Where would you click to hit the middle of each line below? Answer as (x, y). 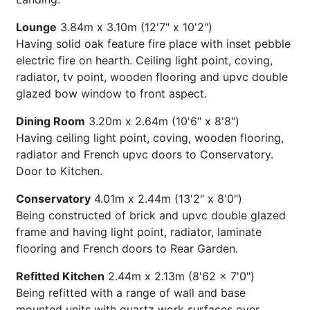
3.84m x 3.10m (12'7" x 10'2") (136, 27)
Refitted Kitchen (60, 276)
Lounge (36, 27)
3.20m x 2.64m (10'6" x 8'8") (164, 121)
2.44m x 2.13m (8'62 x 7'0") (181, 276)
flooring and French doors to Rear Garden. (127, 248)
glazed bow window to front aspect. (111, 93)
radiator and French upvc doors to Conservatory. (144, 154)
